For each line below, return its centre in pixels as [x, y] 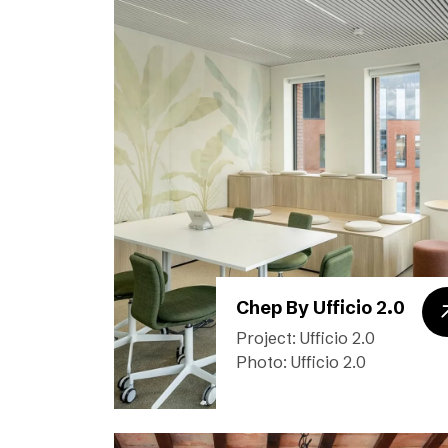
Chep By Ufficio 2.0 [320, 307]
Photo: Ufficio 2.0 [301, 362]
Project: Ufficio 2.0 [305, 338]
